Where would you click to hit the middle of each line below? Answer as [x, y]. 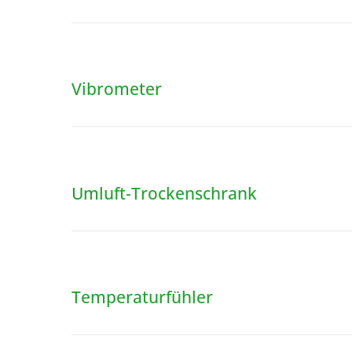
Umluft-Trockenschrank [164, 192]
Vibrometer [116, 89]
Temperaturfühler [142, 297]
